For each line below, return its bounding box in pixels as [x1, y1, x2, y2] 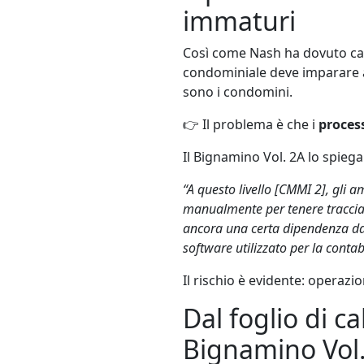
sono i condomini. [183, 82, 292, 101]
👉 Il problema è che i [183, 115, 318, 133]
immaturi [183, 2, 296, 38]
